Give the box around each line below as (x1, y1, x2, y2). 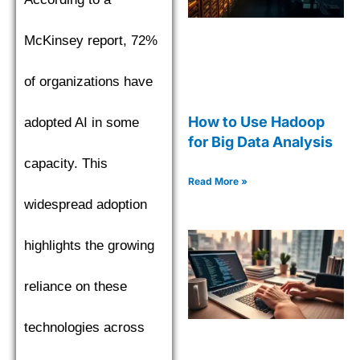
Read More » (188, 175, 247, 188)
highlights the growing (24, 237, 154, 253)
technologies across (24, 319, 145, 335)
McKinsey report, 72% (24, 32, 157, 48)
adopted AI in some (24, 114, 139, 130)
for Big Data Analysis (188, 133, 333, 151)
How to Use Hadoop (188, 113, 325, 131)
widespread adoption (24, 196, 147, 212)
